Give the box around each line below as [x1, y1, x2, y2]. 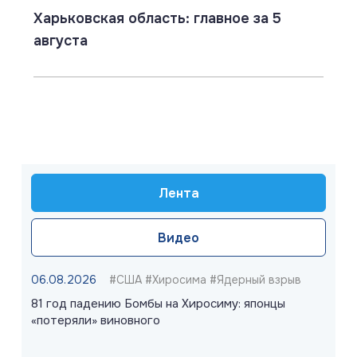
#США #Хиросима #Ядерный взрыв [109, 273, 301, 288]
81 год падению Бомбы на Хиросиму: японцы [31, 296, 285, 312]
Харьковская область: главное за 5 [33, 10, 281, 28]
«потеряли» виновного [31, 312, 160, 329]
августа [33, 32, 88, 50]
